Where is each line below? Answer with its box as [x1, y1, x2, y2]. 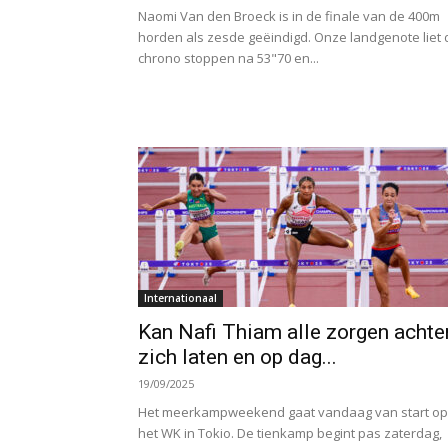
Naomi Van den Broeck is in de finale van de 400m [138, 7, 440, 25]
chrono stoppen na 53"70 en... [138, 49, 319, 67]
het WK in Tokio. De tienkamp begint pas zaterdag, [138, 424, 442, 442]
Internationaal [144, 291, 217, 305]
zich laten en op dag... [138, 345, 337, 369]
